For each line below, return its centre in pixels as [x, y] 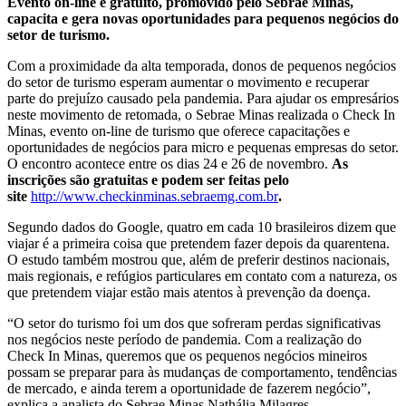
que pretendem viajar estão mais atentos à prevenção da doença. [189, 292]
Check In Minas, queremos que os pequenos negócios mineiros [187, 355]
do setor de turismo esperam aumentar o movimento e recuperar [188, 82]
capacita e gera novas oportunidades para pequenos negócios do [203, 18]
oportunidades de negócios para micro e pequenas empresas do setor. [203, 147]
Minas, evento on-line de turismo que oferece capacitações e [179, 130]
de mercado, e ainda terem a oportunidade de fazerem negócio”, [189, 388]
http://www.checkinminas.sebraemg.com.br [155, 196]
